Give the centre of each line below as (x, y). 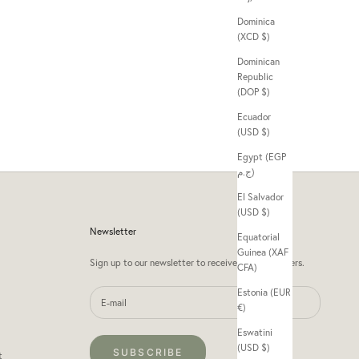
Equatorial (258, 237)
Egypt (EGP (262, 157)
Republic (255, 77)
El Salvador (260, 197)
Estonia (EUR (264, 292)
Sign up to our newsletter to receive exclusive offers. (197, 262)
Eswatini (255, 333)
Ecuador (254, 117)
